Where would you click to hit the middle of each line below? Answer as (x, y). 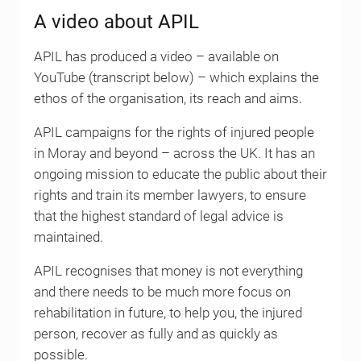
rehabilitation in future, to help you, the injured (168, 313)
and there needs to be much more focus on (162, 292)
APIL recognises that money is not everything (168, 271)
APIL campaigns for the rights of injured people (174, 132)
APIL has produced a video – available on (156, 56)
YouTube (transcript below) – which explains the (176, 77)
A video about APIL (116, 21)
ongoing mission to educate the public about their (180, 174)
